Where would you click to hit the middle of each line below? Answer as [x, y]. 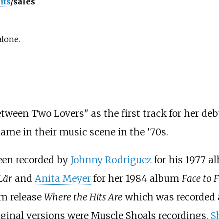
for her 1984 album [136, 179]
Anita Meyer [63, 179]
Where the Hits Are [83, 197]
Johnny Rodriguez [111, 160]
